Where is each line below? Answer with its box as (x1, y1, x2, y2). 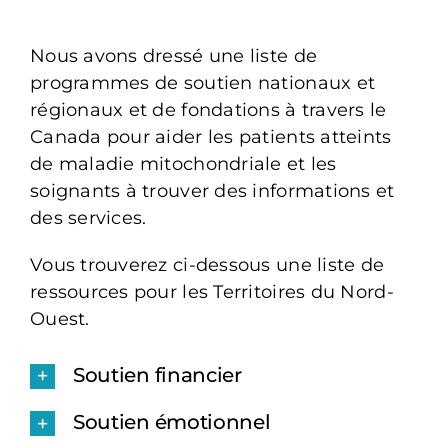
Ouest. (29, 307, 90, 330)
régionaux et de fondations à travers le (29, 98, 387, 121)
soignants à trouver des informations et (29, 179, 395, 202)
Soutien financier (72, 362, 242, 387)
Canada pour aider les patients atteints (29, 125, 392, 148)
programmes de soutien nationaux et (29, 71, 376, 94)
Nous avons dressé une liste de (29, 44, 318, 67)
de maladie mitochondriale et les (29, 152, 337, 175)
